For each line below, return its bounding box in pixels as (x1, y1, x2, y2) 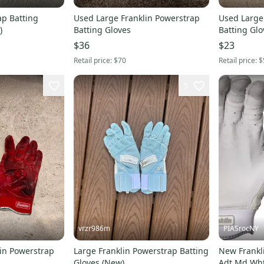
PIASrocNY (223, 223, 259, 234)
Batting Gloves (73, 24, 131, 35)
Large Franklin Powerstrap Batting (73, 245, 209, 257)
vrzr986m (78, 223, 110, 234)
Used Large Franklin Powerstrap (73, 12, 200, 24)
